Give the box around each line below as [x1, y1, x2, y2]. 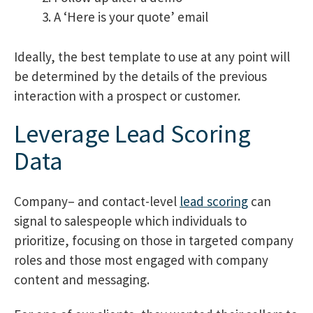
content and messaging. [14, 271, 150, 289]
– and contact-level [68, 193, 180, 210]
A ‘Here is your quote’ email [54, 8, 208, 25]
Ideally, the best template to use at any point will [14, 48, 290, 65]
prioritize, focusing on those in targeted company [14, 232, 293, 249]
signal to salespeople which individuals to [14, 212, 247, 230]
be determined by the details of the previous [14, 67, 267, 85]
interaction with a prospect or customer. [14, 87, 240, 104]
